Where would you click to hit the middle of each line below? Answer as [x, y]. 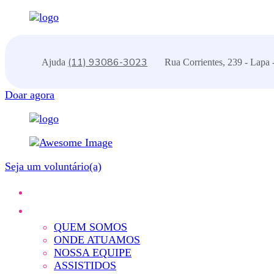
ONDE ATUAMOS [97, 240]
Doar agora [30, 95]
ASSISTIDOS [85, 265]
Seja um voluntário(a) [53, 166]
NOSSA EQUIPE [93, 253]
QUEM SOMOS [91, 227]
